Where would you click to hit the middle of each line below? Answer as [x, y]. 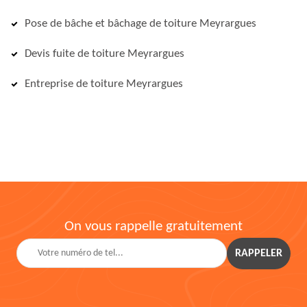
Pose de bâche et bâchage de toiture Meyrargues [140, 24]
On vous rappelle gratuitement [153, 226]
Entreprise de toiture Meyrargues [104, 84]
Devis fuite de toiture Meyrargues [105, 54]
